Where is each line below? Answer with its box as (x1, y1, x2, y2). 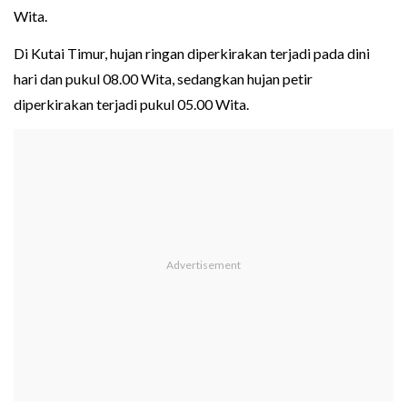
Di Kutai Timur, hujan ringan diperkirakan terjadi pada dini (14, 45, 370, 63)
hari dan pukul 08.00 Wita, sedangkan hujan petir (14, 70, 313, 88)
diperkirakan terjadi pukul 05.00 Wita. (14, 95, 249, 114)
